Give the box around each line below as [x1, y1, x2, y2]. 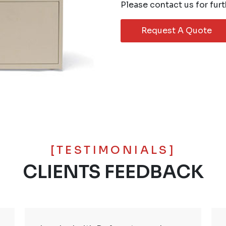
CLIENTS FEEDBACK [22, 160, 204, 184]
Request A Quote [141, 25, 212, 36]
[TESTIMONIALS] [50, 143, 176, 157]
